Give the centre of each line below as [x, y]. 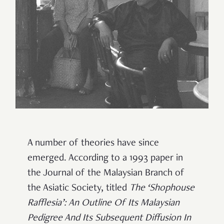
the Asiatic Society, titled [78, 188]
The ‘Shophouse [162, 188]
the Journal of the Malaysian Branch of [106, 173]
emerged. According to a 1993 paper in [105, 158]
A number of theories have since [93, 143]
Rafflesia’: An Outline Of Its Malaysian [103, 203]
